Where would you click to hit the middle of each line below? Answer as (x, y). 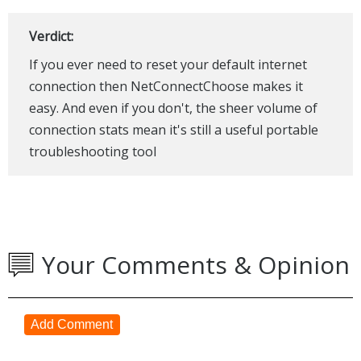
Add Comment (72, 325)
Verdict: (51, 37)
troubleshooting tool (92, 152)
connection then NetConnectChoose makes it (166, 87)
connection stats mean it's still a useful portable (173, 130)
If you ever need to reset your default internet (168, 65)
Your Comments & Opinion (196, 265)
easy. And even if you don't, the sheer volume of (173, 108)
